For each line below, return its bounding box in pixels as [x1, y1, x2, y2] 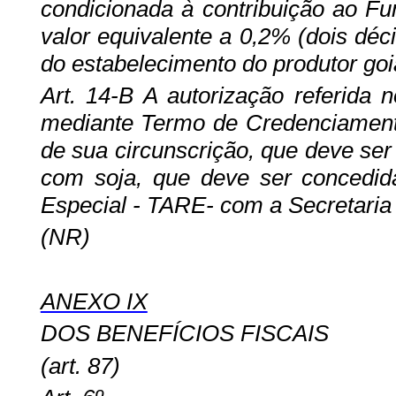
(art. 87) [40, 352, 120, 379]
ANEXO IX [40, 288, 148, 316]
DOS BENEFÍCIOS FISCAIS [40, 320, 329, 347]
